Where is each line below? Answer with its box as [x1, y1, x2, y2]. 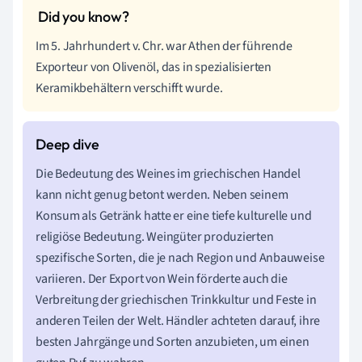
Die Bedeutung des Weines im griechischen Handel [36, 164, 301, 183]
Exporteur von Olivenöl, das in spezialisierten [36, 57, 271, 76]
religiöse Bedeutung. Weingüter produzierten [36, 227, 274, 246]
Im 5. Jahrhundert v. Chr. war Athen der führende [36, 36, 293, 55]
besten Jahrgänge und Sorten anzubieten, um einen [36, 332, 309, 351]
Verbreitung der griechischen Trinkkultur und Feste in [36, 290, 317, 309]
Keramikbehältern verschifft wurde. [36, 78, 223, 97]
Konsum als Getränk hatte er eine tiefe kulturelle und [36, 206, 312, 225]
